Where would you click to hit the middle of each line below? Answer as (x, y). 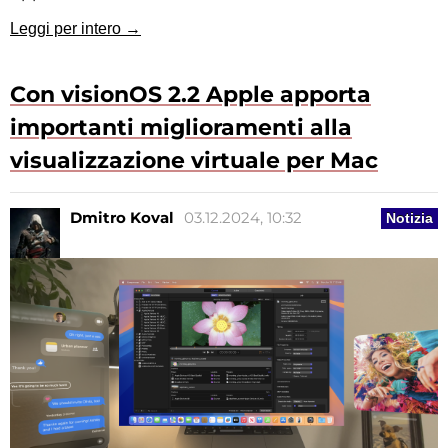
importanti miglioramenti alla (181, 128)
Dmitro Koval (122, 218)
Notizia (409, 218)
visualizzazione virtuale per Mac (194, 161)
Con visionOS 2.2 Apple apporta (190, 95)
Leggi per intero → (75, 29)
